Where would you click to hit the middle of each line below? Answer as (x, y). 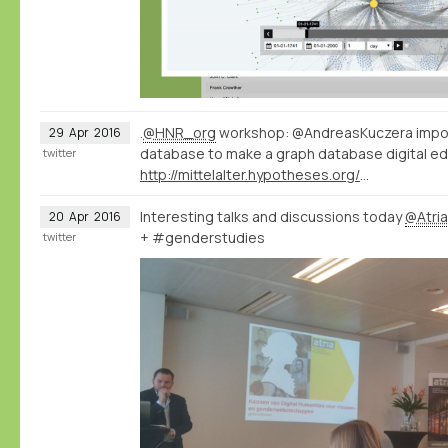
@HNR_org (179, 132)
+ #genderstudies (202, 237)
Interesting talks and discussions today (272, 216)
